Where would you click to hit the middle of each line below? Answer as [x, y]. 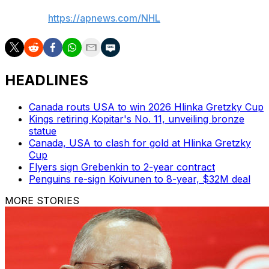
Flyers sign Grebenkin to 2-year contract [122, 167]
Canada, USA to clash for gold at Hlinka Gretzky [140, 143]
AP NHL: [26, 18]
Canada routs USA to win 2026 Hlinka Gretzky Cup [146, 107]
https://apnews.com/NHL [104, 18]
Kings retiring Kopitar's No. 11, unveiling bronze [137, 119]
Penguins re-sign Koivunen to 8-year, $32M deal [140, 179]
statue [43, 131]
